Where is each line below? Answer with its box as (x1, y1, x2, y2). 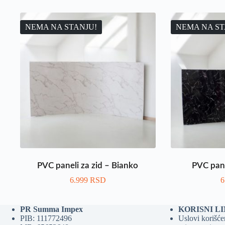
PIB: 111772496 (20, 214, 72, 222)
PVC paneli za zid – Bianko (37, 161, 139, 170)
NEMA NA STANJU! (25, 22, 97, 31)
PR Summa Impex (20, 205, 83, 213)
